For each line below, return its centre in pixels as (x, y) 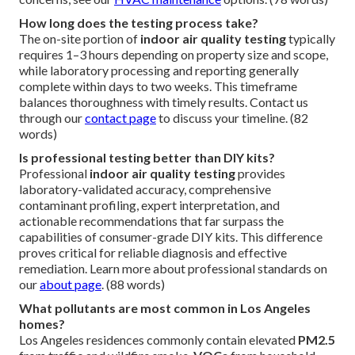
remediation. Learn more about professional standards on (173, 268)
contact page (120, 118)
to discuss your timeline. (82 (232, 118)
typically (311, 38)
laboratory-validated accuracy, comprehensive (145, 189)
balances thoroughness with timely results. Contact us (164, 102)
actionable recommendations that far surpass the (151, 221)
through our (52, 118)
